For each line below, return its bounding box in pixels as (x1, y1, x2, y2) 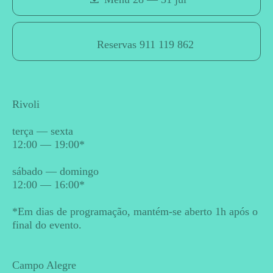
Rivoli (12, 98, 40, 110)
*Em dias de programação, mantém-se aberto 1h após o (12, 205, 258, 218)
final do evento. (12, 219, 82, 231)
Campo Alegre (12, 259, 76, 271)
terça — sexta (12, 125, 73, 137)
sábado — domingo (12, 165, 99, 177)
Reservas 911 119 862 (97, 38, 194, 51)
